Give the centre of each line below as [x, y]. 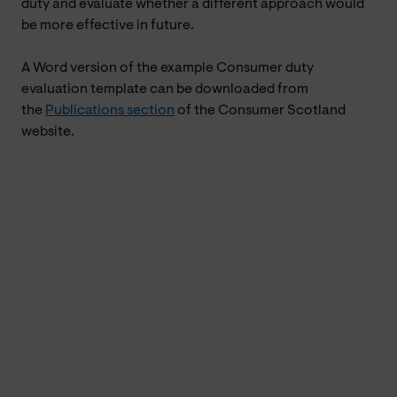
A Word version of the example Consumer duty [167, 68]
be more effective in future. [108, 25]
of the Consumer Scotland [260, 110]
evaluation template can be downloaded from [165, 89]
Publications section [110, 110]
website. [51, 132]
